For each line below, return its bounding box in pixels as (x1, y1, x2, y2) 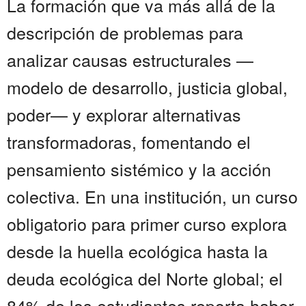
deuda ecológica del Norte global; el (7, 266, 283, 291)
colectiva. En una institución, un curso (7, 184, 298, 209)
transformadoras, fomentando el (7, 129, 251, 154)
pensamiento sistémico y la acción (7, 156, 271, 182)
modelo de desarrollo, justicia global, (7, 74, 288, 100)
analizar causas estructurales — (7, 47, 253, 72)
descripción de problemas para (7, 20, 243, 45)
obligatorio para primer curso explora (7, 211, 287, 236)
